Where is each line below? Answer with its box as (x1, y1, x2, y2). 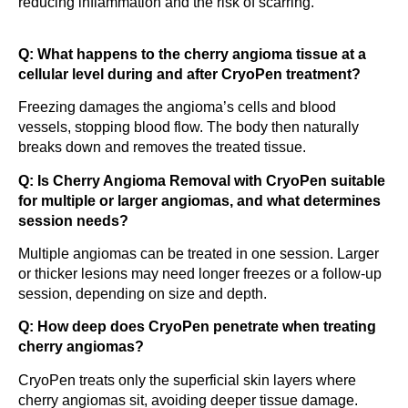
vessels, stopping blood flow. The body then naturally (18, 119, 359, 136)
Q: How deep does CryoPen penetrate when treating (18, 319, 376, 335)
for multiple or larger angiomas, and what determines (18, 192, 381, 209)
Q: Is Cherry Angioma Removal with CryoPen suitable (18, 172, 385, 189)
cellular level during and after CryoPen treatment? (18, 66, 361, 82)
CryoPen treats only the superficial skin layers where (18, 372, 356, 388)
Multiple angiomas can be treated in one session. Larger (18, 245, 379, 261)
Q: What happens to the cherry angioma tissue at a (18, 46, 366, 62)
